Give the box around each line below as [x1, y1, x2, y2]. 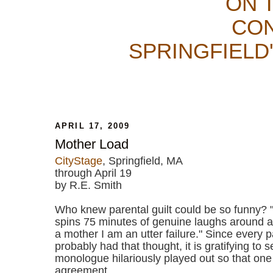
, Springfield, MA [102, 155, 183, 168]
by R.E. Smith [55, 179, 122, 192]
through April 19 [55, 167, 132, 180]
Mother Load [55, 136, 129, 152]
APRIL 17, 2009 [55, 121, 130, 131]
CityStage [55, 155, 102, 168]
